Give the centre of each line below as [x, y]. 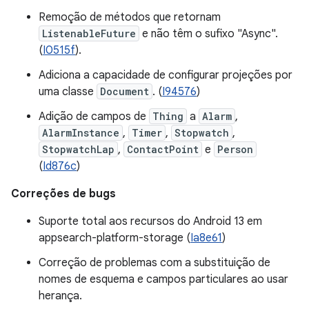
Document [124, 91]
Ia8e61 [206, 238]
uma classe [68, 92]
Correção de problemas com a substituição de [154, 263]
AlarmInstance [81, 133]
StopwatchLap [78, 149]
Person [235, 149]
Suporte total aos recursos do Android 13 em [150, 221]
